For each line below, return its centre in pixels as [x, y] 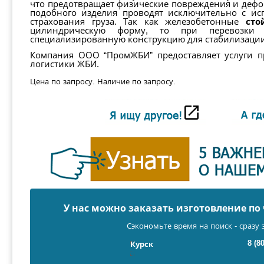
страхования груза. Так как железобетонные [138, 22]
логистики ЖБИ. [65, 64]
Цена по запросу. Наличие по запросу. [103, 82]
